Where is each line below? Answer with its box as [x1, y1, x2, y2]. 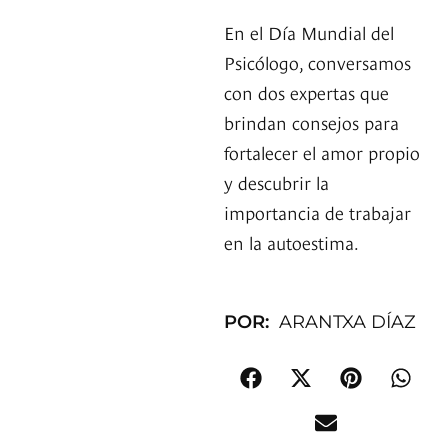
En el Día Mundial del [224, 19, 394, 45]
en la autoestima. [224, 229, 359, 255]
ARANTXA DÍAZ [279, 311, 416, 334]
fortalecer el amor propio [224, 139, 420, 165]
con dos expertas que [224, 79, 389, 105]
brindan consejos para [224, 109, 399, 135]
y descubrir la [224, 169, 329, 195]
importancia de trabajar [224, 199, 411, 225]
